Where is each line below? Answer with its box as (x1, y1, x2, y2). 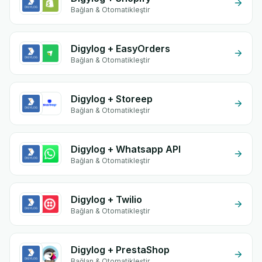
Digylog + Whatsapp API (71, 143, 181, 155)
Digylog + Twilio (71, 194, 142, 205)
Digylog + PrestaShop (71, 244, 170, 256)
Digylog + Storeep (71, 93, 153, 105)
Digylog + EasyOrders (71, 43, 170, 54)
